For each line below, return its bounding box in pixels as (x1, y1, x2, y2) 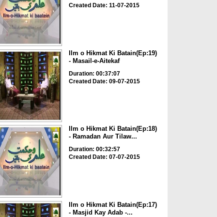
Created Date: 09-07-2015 (68, 77, 140, 85)
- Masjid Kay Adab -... (68, 208, 133, 216)
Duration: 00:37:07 (68, 70, 120, 77)
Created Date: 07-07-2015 (68, 154, 140, 161)
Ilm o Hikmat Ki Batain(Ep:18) (68, 125, 157, 133)
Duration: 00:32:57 (68, 146, 120, 153)
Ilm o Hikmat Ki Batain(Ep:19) (68, 49, 157, 57)
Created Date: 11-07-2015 (68, 2, 139, 9)
